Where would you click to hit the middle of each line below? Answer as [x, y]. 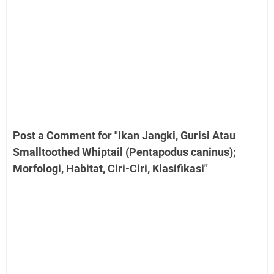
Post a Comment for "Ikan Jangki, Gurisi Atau [124, 135]
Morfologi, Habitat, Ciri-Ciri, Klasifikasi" [110, 168]
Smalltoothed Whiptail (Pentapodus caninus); [124, 152]
